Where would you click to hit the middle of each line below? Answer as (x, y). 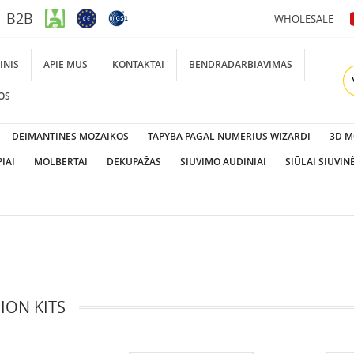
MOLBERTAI (60, 162)
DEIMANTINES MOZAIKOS (70, 136)
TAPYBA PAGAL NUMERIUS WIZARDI (229, 136)
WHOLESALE (304, 19)
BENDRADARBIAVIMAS (240, 64)
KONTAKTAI (138, 64)
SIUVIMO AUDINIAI (223, 162)
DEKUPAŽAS (134, 162)
